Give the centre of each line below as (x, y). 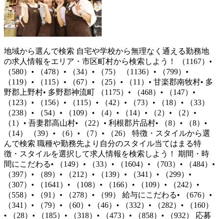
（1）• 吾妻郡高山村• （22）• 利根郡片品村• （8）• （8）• (106, 123)
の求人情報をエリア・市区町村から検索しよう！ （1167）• (108, 62)
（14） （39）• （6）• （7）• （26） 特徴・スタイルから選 (107, 133)
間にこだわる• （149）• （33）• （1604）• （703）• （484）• (109, 164)
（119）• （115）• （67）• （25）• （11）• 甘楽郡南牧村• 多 (109, 82)
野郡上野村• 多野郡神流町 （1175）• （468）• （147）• (100, 92)
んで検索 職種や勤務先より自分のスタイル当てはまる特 (103, 144)
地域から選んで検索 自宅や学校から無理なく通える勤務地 (107, 51)
